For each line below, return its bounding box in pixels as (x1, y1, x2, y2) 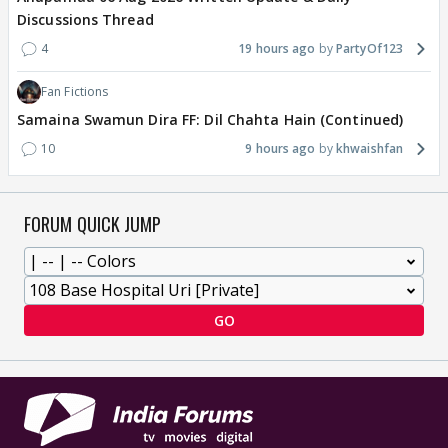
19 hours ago (238, 40, 316, 58)
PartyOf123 (336, 40, 403, 58)
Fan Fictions (41, 83, 109, 101)
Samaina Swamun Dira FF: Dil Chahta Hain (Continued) (17, 110, 404, 130)
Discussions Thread (17, 10, 154, 30)
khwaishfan (336, 140, 403, 158)
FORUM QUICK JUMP (24, 211, 162, 238)
